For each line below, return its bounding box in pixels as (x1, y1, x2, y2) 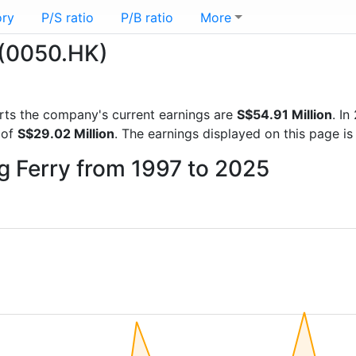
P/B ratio (121, 10, 173, 25)
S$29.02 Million (17, 126, 114, 141)
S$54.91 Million (237, 106, 332, 122)
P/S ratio (41, 10, 94, 25)
